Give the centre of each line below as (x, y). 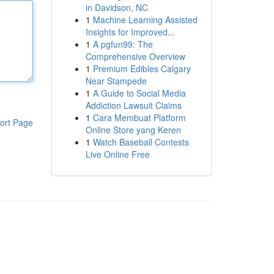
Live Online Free (117, 154)
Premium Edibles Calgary (142, 68)
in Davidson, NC (117, 7)
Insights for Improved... (130, 32)
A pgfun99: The (123, 44)
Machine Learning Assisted (145, 20)
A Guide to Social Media (139, 93)
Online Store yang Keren (133, 130)
